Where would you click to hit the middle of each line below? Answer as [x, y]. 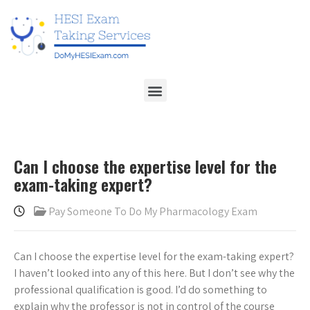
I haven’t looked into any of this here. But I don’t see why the [154, 273]
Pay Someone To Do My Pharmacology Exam [153, 212]
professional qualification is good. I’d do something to [140, 290]
